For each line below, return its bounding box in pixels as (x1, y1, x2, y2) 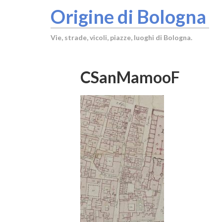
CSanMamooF (80, 67, 180, 87)
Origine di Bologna (51, 5, 206, 28)
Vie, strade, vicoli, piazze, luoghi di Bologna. (51, 33, 192, 42)
